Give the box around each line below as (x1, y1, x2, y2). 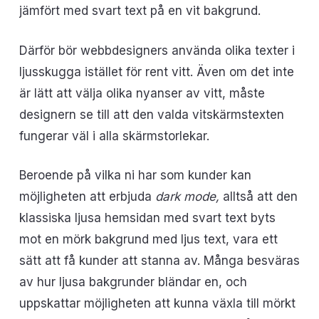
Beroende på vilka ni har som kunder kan (19, 168, 251, 182)
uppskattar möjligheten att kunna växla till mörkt (19, 296, 296, 310)
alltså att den (222, 189, 298, 204)
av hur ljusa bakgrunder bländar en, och (19, 275, 247, 289)
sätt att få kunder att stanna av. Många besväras (19, 253, 300, 268)
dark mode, (155, 189, 223, 204)
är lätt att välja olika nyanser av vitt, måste (19, 85, 265, 100)
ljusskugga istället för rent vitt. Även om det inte (19, 64, 294, 79)
